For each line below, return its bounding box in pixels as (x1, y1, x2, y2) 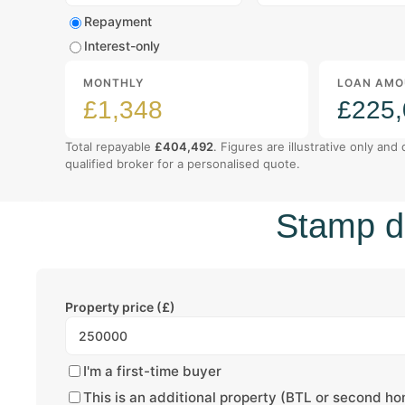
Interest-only (84, 38, 160, 53)
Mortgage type (67, 14, 170, 32)
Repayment (84, 14, 152, 29)
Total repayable (65, 139, 155, 154)
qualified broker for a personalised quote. (65, 156, 300, 171)
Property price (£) (65, 299, 175, 315)
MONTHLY (83, 76, 144, 89)
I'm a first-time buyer (83, 363, 221, 380)
